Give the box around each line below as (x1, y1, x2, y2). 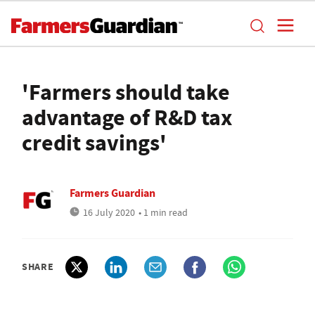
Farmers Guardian (70, 186, 155, 200)
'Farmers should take (22, 77, 230, 108)
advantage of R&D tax (22, 102, 232, 133)
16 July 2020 (83, 206, 135, 219)
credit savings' (22, 127, 167, 158)
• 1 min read (139, 206, 188, 219)
